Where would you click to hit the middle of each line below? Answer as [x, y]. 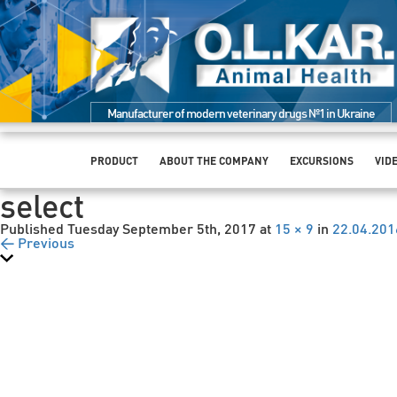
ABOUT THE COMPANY [214, 160]
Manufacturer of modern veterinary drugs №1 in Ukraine [241, 112]
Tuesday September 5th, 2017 [162, 228]
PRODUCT [114, 160]
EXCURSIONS [322, 160]
